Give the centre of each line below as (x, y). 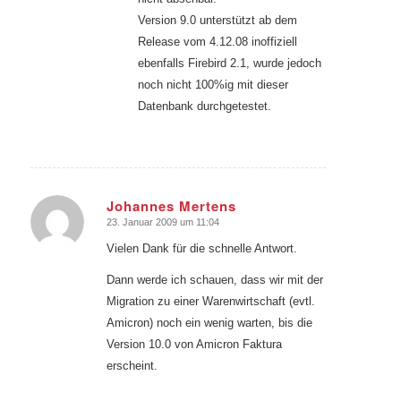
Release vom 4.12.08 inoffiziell (217, 42)
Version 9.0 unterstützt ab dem (217, 21)
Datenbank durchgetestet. (204, 107)
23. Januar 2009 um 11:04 (162, 222)
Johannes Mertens (171, 206)
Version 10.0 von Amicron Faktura (194, 344)
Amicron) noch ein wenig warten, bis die (209, 322)
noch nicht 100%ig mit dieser (213, 85)
